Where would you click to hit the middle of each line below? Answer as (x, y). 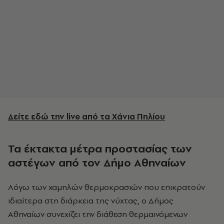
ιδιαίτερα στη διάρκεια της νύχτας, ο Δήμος (91, 201)
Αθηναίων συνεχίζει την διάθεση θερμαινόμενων (98, 214)
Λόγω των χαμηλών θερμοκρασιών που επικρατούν (106, 187)
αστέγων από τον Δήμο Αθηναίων (97, 163)
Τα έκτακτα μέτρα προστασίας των (100, 149)
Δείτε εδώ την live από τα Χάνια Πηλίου (86, 117)
